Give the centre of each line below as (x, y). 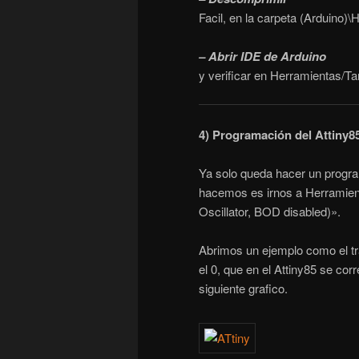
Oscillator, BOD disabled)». (270, 212)
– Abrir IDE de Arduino (262, 56)
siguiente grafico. (243, 288)
